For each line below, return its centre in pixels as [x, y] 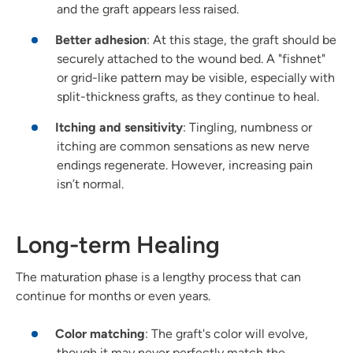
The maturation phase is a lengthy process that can [158, 277]
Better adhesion [101, 40]
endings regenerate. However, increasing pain [185, 165]
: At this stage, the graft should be [242, 40]
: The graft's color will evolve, [227, 334]
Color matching [100, 334]
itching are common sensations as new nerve [183, 147]
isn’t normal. [90, 184]
